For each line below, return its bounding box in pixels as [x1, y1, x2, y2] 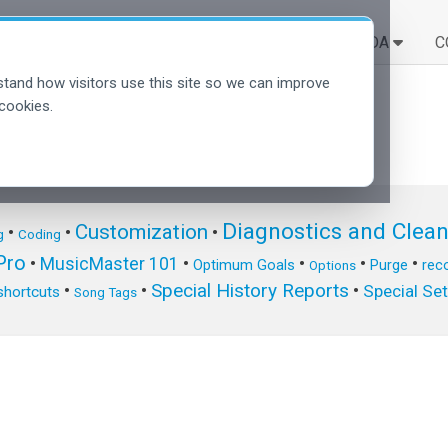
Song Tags [74, 285, 137, 301]
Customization [74, 220, 208, 245]
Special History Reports [151, 279, 349, 303]
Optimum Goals [192, 256, 295, 275]
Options [308, 258, 356, 274]
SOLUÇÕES [191, 33, 275, 52]
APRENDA [317, 33, 393, 52]
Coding [17, 227, 61, 243]
